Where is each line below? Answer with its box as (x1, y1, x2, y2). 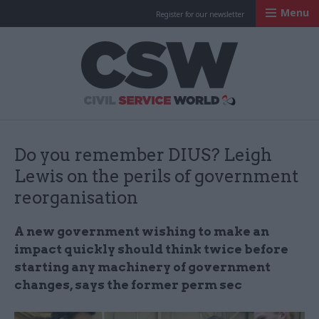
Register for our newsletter (156, 9, 244, 19)
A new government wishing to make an (14, 224, 269, 239)
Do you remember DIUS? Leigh (14, 145, 272, 165)
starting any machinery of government (14, 260, 271, 274)
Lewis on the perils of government (14, 166, 298, 187)
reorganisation (14, 187, 138, 208)
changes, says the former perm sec (14, 278, 242, 292)
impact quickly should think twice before (14, 242, 288, 256)
